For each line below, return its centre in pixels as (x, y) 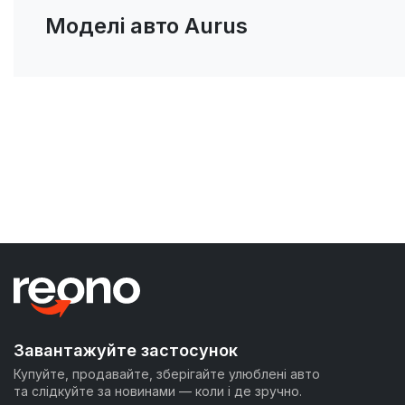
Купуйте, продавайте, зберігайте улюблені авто (167, 374)
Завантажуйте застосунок (126, 350)
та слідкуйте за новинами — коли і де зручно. (158, 391)
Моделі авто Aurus (146, 25)
